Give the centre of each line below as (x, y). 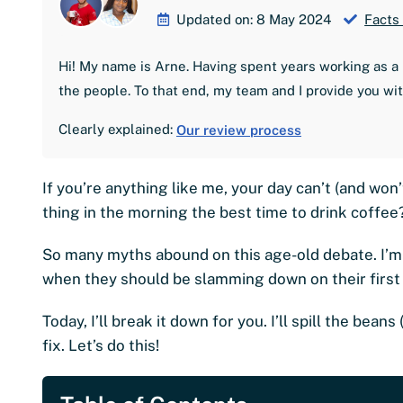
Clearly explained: (117, 129)
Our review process (239, 130)
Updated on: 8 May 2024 (256, 19)
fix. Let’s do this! (101, 345)
